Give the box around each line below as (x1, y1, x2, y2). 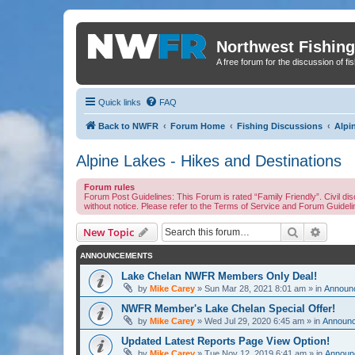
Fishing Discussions (237, 120, 323, 131)
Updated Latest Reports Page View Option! (121, 334, 330, 347)
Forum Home (170, 120, 225, 131)
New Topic (83, 224, 134, 239)
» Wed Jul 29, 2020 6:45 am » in (195, 315, 323, 326)
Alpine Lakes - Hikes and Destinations (76, 151, 342, 170)
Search (299, 223, 332, 239)
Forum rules (84, 181, 135, 192)
